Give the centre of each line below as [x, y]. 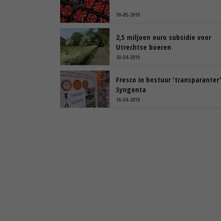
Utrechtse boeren [144, 47]
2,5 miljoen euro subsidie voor [164, 37]
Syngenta [131, 89]
